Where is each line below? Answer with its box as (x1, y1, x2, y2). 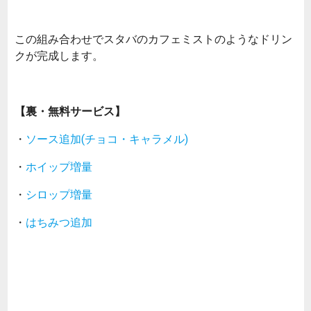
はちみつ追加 (26, 215, 92, 229)
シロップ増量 (26, 187, 92, 201)
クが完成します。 (15, 48, 103, 62)
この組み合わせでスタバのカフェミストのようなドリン (15, 31, 292, 46)
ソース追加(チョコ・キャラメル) (26, 131, 188, 146)
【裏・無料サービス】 (15, 103, 126, 118)
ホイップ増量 (26, 159, 92, 174)
